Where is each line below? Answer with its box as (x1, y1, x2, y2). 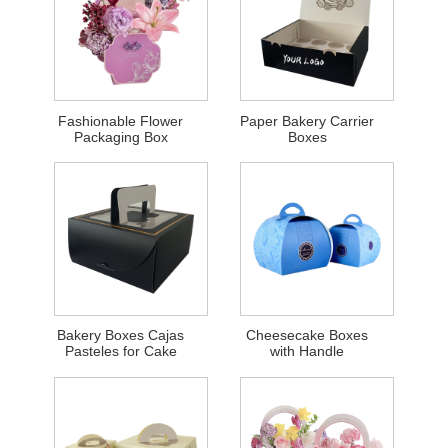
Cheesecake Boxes (246, 327, 369, 344)
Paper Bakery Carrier (240, 112, 375, 129)
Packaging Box (73, 128, 168, 145)
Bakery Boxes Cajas (57, 327, 185, 344)
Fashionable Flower (58, 112, 184, 129)
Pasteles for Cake (64, 343, 177, 360)
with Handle (270, 343, 345, 360)
